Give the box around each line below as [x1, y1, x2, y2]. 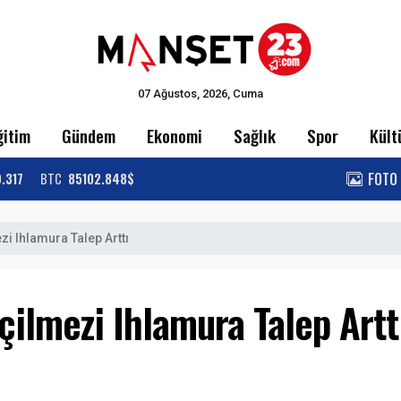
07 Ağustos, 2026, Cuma [138, 86, 263, 100]
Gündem [61, 123, 115, 149]
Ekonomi [146, 123, 202, 149]
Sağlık [234, 123, 277, 149]
